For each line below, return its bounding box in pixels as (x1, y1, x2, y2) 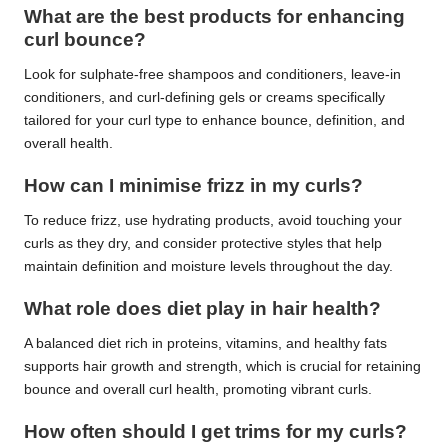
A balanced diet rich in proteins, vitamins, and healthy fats (24, 336, 387, 352)
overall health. (24, 135, 113, 151)
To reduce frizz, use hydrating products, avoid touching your (24, 213, 402, 229)
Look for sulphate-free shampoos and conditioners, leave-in (24, 66, 401, 82)
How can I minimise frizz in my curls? (24, 175, 363, 197)
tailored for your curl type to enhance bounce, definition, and (24, 112, 405, 128)
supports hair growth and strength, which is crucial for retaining (24, 359, 421, 375)
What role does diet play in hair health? (24, 298, 381, 320)
